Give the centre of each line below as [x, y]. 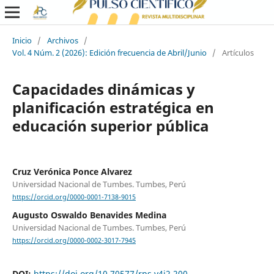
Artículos [238, 52]
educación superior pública [110, 125]
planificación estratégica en [113, 107]
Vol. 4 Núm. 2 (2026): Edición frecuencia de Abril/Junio [109, 52]
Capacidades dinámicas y [103, 89]
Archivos [62, 40]
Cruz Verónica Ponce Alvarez [72, 171]
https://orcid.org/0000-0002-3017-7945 [74, 241]
